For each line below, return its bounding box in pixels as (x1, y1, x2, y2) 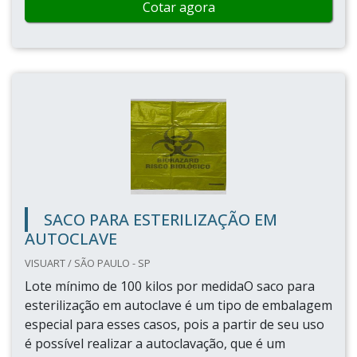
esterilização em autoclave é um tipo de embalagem (25, 296, 332, 314)
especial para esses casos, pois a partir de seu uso (25, 316, 324, 333)
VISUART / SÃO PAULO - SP (25, 256, 151, 270)
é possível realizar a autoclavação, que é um (25, 335, 285, 352)
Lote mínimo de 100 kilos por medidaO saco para (25, 277, 315, 295)
